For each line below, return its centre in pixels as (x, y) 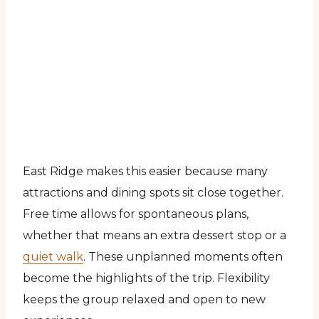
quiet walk (53, 256)
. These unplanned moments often (183, 256)
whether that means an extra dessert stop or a (155, 235)
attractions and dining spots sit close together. (153, 192)
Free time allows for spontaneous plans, (136, 214)
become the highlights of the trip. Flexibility (146, 278)
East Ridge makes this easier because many (145, 171)
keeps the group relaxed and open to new (144, 299)
